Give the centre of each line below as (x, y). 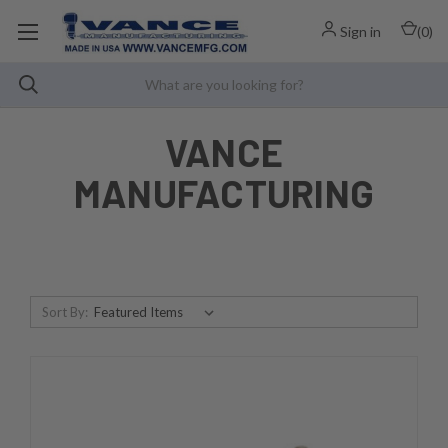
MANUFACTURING (224, 193)
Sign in (360, 31)
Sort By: (64, 311)
